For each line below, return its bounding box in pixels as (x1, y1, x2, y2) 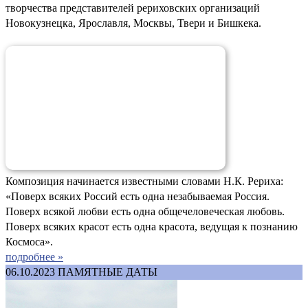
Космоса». (5, 235, 53, 247)
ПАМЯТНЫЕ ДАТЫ (58, 265, 157, 278)
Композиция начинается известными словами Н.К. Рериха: (5, 175, 283, 187)
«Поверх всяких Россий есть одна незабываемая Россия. (5, 190, 269, 202)
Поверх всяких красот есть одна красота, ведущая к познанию (5, 220, 298, 232)
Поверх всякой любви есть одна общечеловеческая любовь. (5, 205, 285, 217)
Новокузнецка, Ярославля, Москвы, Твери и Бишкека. (5, 16, 261, 29)
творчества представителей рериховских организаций (5, 1, 260, 14)
